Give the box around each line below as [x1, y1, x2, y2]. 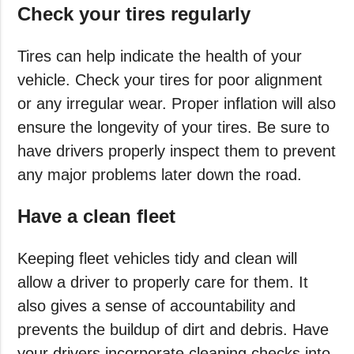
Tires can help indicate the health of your [17, 47, 303, 66]
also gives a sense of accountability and [17, 297, 296, 315]
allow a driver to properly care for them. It [17, 273, 309, 292]
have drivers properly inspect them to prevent [17, 142, 337, 160]
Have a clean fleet [17, 205, 176, 228]
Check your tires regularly [17, 3, 251, 25]
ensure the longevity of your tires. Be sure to [17, 119, 330, 137]
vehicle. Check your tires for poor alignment [17, 71, 323, 89]
